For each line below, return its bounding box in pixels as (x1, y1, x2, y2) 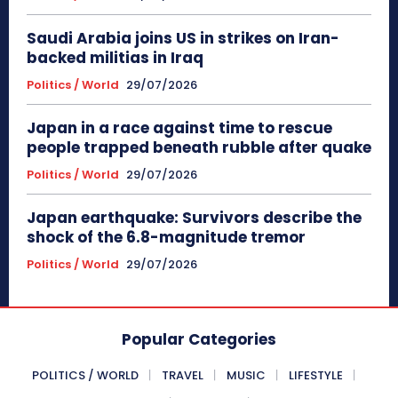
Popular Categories (122, 328, 276, 350)
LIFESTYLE (289, 366, 343, 384)
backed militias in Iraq (27, 46, 203, 68)
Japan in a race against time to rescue (27, 116, 332, 139)
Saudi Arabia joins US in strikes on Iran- (27, 27, 339, 49)
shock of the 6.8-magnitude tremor (27, 226, 306, 248)
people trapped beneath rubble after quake (27, 136, 371, 158)
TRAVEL (162, 366, 203, 384)
